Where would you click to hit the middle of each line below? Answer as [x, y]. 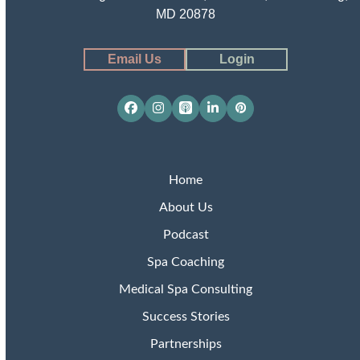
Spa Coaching [186, 262]
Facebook [158, 113]
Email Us [135, 59]
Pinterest [264, 113]
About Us [186, 207]
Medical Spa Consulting [186, 289]
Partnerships [186, 344]
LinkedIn [236, 113]
